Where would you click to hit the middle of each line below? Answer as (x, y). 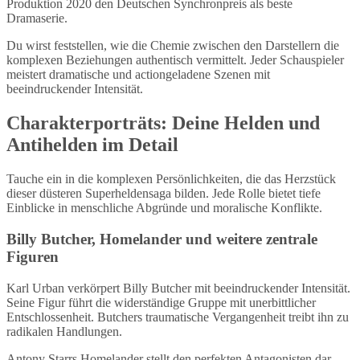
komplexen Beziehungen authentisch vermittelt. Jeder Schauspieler (175, 60)
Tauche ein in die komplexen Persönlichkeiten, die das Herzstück (171, 179)
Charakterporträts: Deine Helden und (163, 123)
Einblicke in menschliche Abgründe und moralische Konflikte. (164, 208)
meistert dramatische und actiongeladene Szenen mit (138, 75)
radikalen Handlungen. (64, 331)
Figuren (33, 256)
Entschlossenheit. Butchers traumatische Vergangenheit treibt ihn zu (178, 317)
